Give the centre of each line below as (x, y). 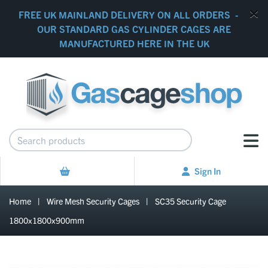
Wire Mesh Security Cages (93, 201)
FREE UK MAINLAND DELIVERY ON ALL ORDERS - (129, 14)
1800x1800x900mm (47, 220)
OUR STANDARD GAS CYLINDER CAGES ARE (134, 29)
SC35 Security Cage (191, 201)
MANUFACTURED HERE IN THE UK (134, 43)
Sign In (208, 171)
